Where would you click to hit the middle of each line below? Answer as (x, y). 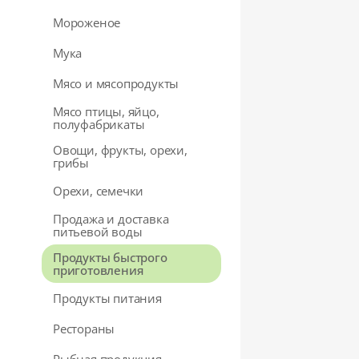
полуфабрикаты (99, 124)
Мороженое (87, 22)
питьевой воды (98, 232)
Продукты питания (107, 298)
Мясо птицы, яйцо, (106, 111)
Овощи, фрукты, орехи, (120, 150)
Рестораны (84, 329)
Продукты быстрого (110, 257)
